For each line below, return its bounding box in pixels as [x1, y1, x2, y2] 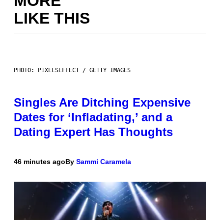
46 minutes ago [14, 158, 65, 166]
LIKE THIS [14, 9, 90, 27]
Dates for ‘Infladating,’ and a [14, 110, 172, 124]
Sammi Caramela [76, 158, 131, 166]
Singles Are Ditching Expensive [14, 96, 191, 110]
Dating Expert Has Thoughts [14, 125, 173, 139]
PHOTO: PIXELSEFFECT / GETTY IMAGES [14, 67, 131, 74]
